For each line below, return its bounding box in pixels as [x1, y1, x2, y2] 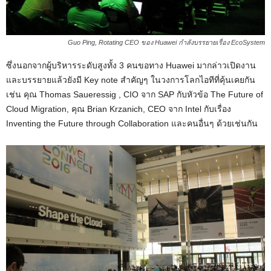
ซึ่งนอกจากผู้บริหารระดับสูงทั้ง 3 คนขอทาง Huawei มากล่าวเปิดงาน [6, 60, 256, 71]
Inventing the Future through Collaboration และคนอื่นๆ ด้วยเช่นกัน [6, 119, 258, 129]
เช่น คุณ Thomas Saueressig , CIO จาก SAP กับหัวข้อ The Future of [6, 90, 263, 100]
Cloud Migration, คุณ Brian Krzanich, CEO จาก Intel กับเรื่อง [6, 104, 231, 114]
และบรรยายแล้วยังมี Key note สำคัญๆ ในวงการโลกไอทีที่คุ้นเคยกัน [6, 75, 255, 85]
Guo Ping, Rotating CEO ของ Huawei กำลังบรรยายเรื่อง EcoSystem [68, 39, 265, 47]
